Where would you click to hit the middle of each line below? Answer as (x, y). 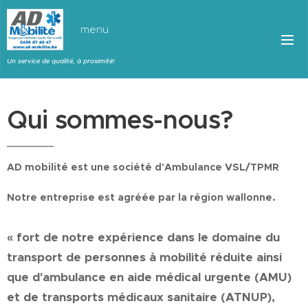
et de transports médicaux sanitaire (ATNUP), (141, 297)
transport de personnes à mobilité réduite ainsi (144, 257)
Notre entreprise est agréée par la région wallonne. (141, 197)
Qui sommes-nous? (120, 120)
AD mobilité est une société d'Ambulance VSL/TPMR (143, 167)
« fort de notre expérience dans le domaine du (143, 237)
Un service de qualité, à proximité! (61, 61)
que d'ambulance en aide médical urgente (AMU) (149, 277)
